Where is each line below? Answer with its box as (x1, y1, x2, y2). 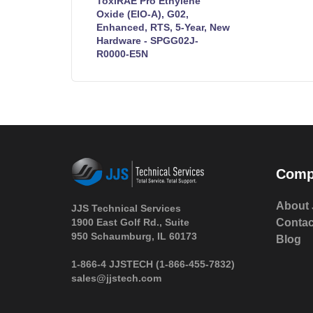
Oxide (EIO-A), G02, (96, 8, 189, 20)
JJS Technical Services (71, 202, 181, 214)
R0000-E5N (96, 48, 148, 59)
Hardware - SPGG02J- (96, 34, 198, 46)
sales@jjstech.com (71, 272, 161, 284)
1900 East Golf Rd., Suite (71, 216, 189, 228)
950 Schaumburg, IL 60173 (71, 230, 197, 242)
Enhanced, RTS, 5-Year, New (96, 21, 230, 33)
